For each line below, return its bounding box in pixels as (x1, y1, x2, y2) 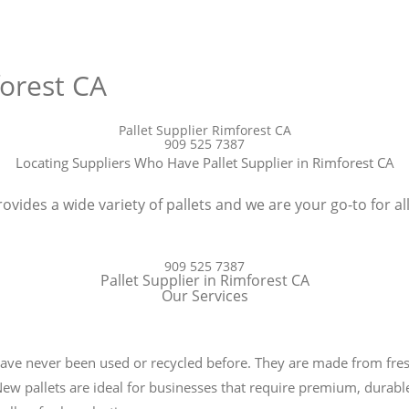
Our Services (161, 285, 248, 306)
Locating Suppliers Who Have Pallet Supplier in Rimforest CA (15, 152, 394, 172)
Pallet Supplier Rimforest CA (118, 121, 291, 139)
